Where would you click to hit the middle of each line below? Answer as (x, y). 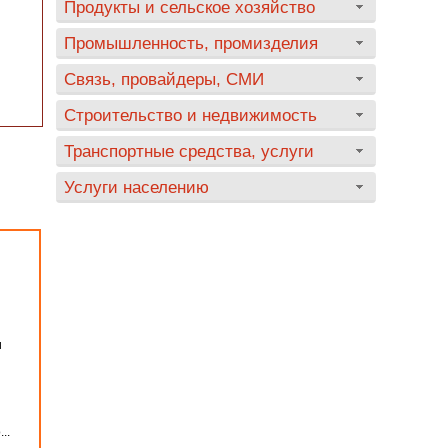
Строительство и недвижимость (190, 115)
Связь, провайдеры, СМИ (164, 79)
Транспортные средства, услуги (189, 151)
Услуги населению (136, 187)
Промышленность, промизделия (191, 43)
